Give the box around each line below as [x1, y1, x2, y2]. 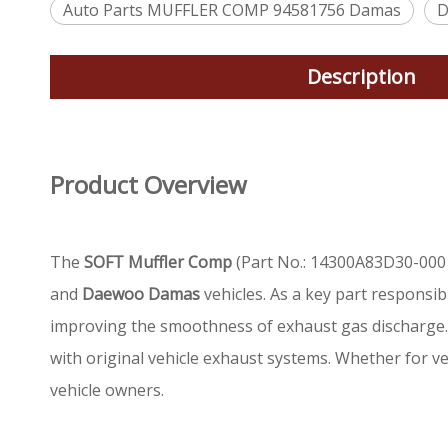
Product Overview [50, 168, 247, 201]
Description [306, 63, 416, 90]
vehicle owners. [50, 379, 164, 401]
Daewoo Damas [82, 283, 200, 305]
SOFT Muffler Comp [84, 251, 232, 273]
